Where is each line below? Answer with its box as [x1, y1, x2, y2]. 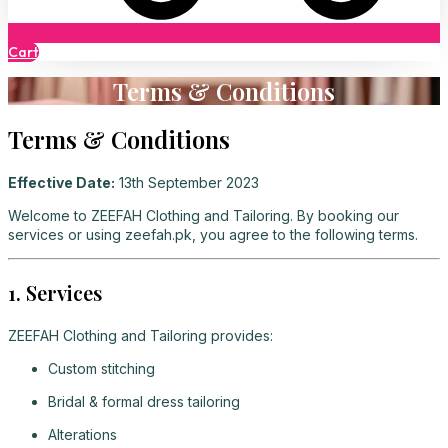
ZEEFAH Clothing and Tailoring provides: [8, 326, 273, 344]
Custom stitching [48, 359, 155, 377]
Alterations [48, 425, 117, 443]
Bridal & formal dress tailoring [48, 392, 240, 410]
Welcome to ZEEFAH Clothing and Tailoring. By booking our [8, 206, 399, 224]
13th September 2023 [115, 173, 259, 191]
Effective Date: [8, 173, 115, 191]
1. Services [8, 278, 102, 306]
